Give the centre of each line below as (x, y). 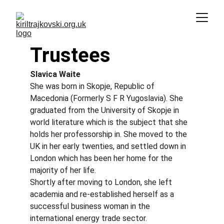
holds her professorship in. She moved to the (109, 134)
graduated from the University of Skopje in (105, 110)
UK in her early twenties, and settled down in (109, 146)
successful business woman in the (91, 206)
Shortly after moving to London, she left (102, 182)
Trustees (70, 55)
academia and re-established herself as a (103, 194)
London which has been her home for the (102, 158)
